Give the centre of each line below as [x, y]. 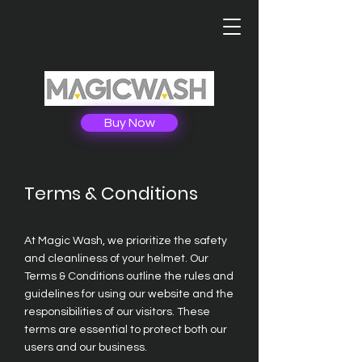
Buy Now [129, 123]
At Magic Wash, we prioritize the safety [126, 241]
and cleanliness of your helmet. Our [116, 259]
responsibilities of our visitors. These [117, 312]
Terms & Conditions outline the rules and [129, 276]
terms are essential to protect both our [126, 330]
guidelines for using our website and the [129, 294]
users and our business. [86, 347]
